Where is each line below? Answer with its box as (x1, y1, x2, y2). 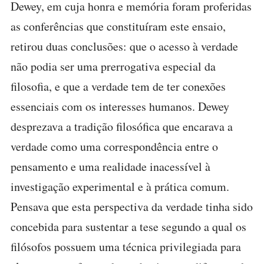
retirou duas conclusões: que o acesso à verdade (11, 38, 238, 54)
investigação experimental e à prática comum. (11, 179, 229, 194)
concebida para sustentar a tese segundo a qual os (11, 219, 246, 235)
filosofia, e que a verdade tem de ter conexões (11, 78, 226, 94)
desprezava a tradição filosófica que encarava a (11, 118, 233, 134)
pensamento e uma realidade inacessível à (11, 159, 210, 174)
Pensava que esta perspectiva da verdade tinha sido (11, 199, 253, 214)
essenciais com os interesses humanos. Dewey (11, 98, 229, 114)
